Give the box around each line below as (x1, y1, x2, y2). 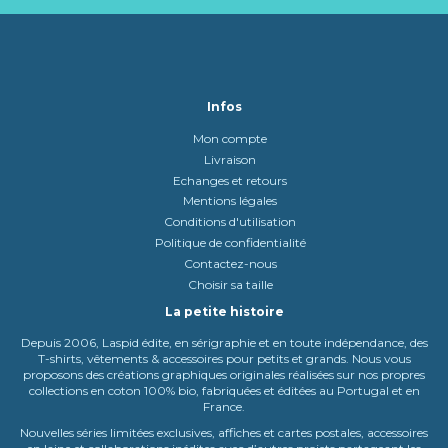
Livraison (204, 151, 256, 167)
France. (203, 399, 245, 415)
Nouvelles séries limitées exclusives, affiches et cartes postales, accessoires (20, 424, 428, 440)
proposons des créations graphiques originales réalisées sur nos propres (23, 367, 425, 383)
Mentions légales (183, 193, 277, 209)
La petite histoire (164, 303, 284, 319)
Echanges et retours (173, 172, 287, 188)
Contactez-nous (183, 255, 277, 271)
